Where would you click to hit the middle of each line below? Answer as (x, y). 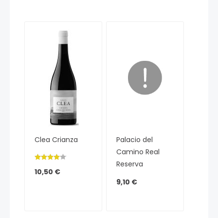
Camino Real (138, 152)
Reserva (130, 164)
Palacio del (135, 140)
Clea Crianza (56, 140)
